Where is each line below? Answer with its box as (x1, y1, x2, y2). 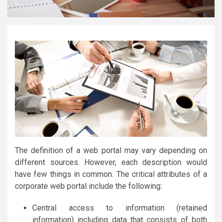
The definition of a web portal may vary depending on (15, 145, 207, 155)
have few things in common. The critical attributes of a (15, 169, 207, 179)
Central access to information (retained (32, 203, 207, 213)
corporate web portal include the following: (15, 181, 162, 191)
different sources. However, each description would (15, 157, 207, 167)
